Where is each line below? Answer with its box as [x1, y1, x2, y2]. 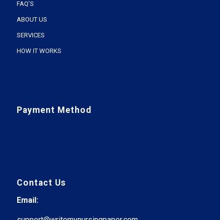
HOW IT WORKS [16, 47, 61, 55]
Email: [16, 195, 38, 205]
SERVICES [16, 31, 45, 39]
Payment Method [16, 105, 91, 115]
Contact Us [16, 177, 66, 188]
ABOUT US [16, 15, 47, 23]
